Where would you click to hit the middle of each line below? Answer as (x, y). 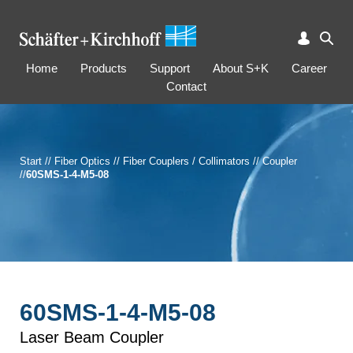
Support (170, 68)
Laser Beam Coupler (92, 337)
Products (104, 68)
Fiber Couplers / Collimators (186, 161)
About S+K (241, 68)
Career (309, 68)
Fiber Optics (82, 161)
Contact (186, 86)
